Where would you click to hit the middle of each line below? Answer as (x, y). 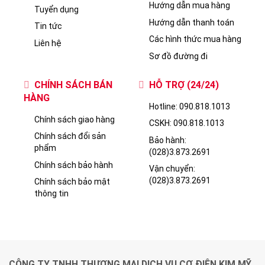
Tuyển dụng (56, 116)
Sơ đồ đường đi (178, 162)
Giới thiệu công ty (67, 99)
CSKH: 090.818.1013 (186, 230)
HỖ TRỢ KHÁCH (184, 77)
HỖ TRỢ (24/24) (184, 191)
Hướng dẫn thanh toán (191, 129)
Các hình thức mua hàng (195, 146)
